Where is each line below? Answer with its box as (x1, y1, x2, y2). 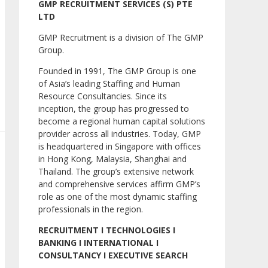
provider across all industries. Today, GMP (38, 128, 201, 140)
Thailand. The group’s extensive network (38, 166, 194, 178)
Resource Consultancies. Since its (38, 90, 167, 102)
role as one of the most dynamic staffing (38, 191, 197, 203)
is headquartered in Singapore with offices (38, 141, 201, 153)
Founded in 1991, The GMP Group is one (38, 65, 196, 77)
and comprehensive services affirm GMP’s (38, 178, 200, 190)
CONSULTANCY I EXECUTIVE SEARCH (38, 249, 188, 261)
